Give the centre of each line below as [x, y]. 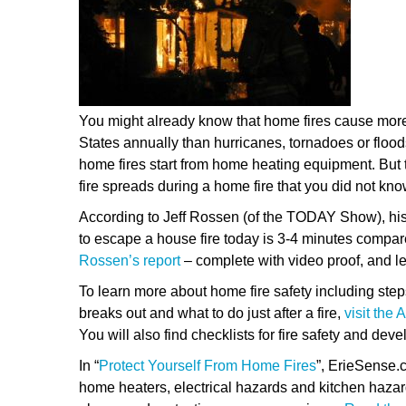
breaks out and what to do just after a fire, [212, 314]
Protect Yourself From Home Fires [208, 366]
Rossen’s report [130, 261]
